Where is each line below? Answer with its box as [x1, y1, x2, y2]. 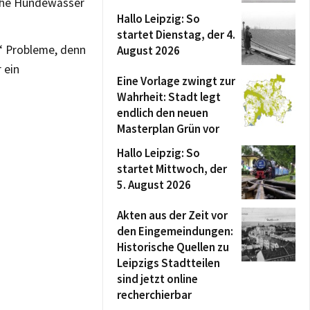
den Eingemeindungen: [117, 224, 233, 239]
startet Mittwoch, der [117, 161, 227, 176]
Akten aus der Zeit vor [117, 208, 228, 223]
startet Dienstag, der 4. [117, 27, 235, 42]
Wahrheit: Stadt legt [117, 89, 221, 104]
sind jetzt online [117, 271, 198, 286]
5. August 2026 [117, 177, 191, 192]
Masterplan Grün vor [117, 121, 219, 136]
